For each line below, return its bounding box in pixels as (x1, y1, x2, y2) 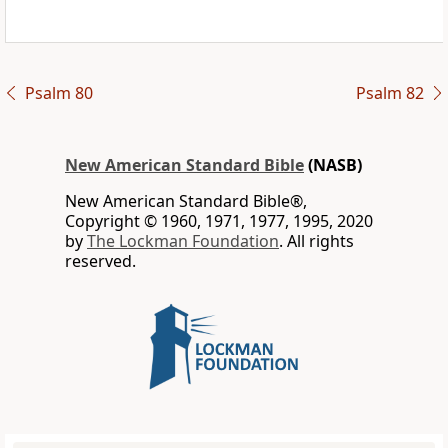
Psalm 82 (355, 82, 424, 105)
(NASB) (304, 154, 362, 177)
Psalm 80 (24, 82, 93, 105)
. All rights (279, 230, 354, 253)
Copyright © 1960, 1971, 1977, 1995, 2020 (65, 210, 373, 233)
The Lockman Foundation (87, 230, 279, 253)
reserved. (65, 250, 136, 273)
